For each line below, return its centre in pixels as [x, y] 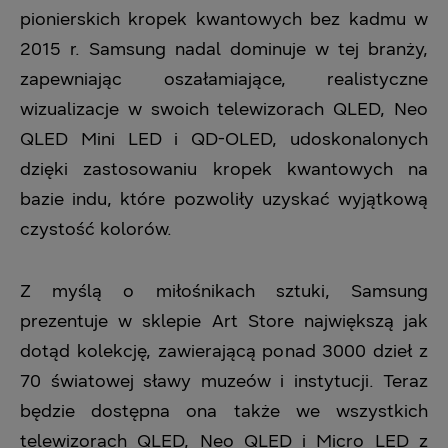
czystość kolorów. [96, 229]
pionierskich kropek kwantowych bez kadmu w [224, 19]
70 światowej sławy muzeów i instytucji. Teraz [224, 381]
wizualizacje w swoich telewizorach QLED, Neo [224, 109]
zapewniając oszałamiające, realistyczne [224, 79]
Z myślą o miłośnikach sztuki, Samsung [224, 291]
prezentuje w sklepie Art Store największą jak [224, 321]
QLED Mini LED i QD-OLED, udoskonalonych [224, 139]
